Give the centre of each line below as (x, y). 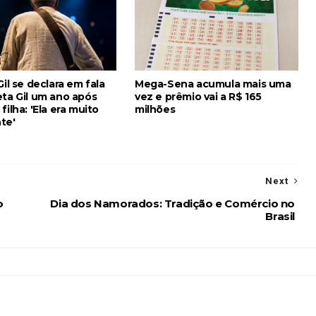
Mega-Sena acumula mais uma (213, 84)
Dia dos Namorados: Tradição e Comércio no (172, 203)
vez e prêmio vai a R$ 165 (199, 96)
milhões (155, 109)
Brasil (280, 216)
